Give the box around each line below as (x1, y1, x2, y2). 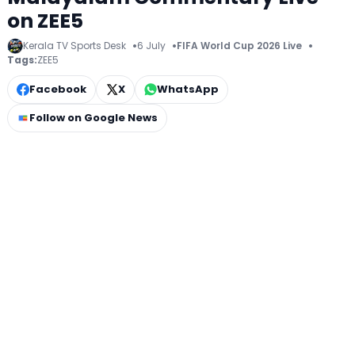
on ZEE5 (7, 6, 83, 35)
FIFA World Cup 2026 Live (177, 39, 302, 53)
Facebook (29, 81, 86, 97)
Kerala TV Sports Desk (23, 39, 126, 53)
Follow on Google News (29, 109, 158, 125)
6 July (137, 39, 166, 53)
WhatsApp (157, 81, 219, 97)
